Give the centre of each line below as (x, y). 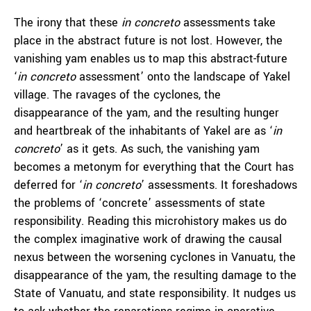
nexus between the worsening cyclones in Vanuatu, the (155, 257)
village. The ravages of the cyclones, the (117, 95)
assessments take (229, 23)
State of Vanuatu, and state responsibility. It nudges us (155, 293)
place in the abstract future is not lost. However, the (148, 41)
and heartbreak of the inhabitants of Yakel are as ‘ (143, 131)
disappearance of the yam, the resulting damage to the (155, 275)
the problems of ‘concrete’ (83, 203)
